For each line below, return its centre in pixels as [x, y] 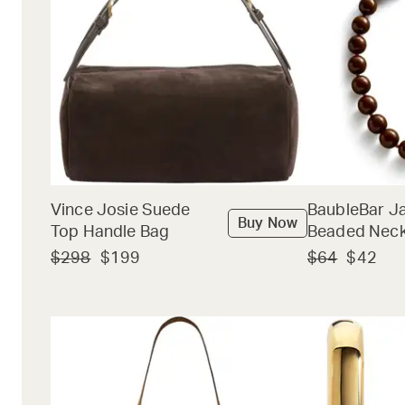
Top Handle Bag [110, 233]
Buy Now [267, 224]
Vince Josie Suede [121, 211]
